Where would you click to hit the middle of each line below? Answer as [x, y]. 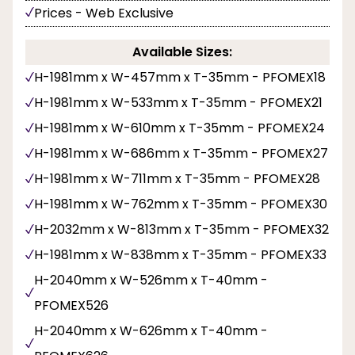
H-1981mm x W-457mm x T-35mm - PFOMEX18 [180, 78]
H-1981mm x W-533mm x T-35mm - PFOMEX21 [178, 103]
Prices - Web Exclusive [104, 13]
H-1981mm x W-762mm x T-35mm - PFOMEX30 [181, 204]
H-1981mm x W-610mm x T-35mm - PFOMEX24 [179, 128]
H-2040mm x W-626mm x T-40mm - [151, 331]
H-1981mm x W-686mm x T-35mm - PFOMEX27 [181, 154]
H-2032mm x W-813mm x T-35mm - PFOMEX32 [181, 230]
